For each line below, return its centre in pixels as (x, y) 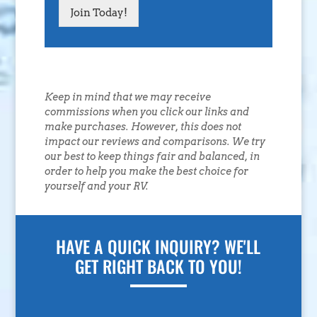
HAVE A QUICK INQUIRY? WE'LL (158, 247)
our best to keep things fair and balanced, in (152, 157)
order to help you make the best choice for (146, 172)
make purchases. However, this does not (143, 127)
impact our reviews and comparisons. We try (155, 142)
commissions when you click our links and (146, 112)
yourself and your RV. (96, 186)
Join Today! (98, 13)
